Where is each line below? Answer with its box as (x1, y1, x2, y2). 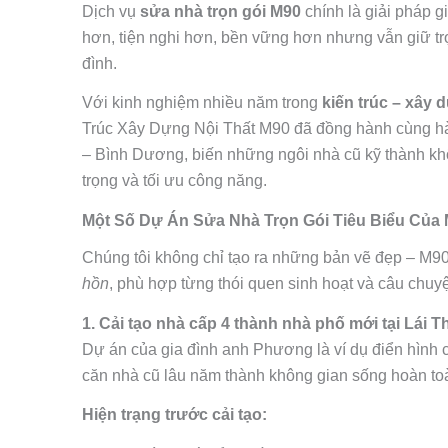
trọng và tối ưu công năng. (82, 172, 267, 190)
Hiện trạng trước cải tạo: (82, 406, 267, 424)
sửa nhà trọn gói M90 (140, 2, 301, 20)
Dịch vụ (82, 2, 140, 20)
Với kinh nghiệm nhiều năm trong (82, 94, 322, 112)
